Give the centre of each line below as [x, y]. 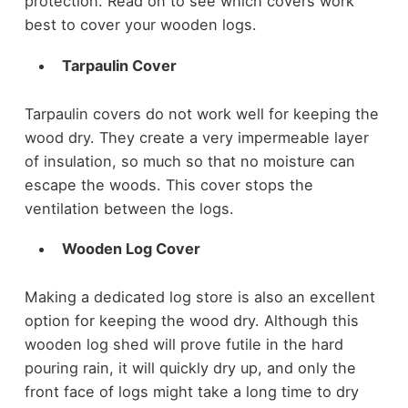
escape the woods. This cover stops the [168, 184]
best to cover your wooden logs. [140, 25]
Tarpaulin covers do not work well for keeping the [201, 113]
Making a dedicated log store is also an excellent [199, 296]
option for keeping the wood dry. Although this [191, 320]
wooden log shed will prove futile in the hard [184, 344]
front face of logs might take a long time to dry [191, 391]
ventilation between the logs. [129, 208]
